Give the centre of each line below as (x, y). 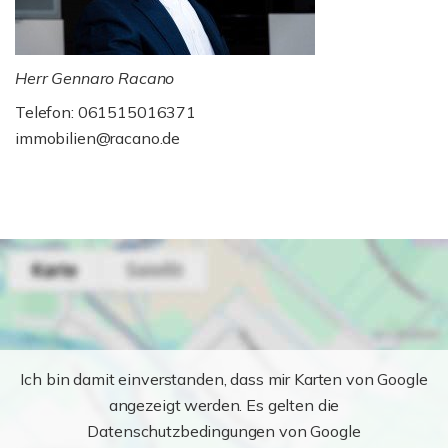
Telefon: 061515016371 (105, 112)
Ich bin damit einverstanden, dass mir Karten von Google (224, 379)
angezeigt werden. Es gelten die (224, 405)
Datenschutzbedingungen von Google (224, 431)
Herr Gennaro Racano (95, 78)
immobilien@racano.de (98, 138)
